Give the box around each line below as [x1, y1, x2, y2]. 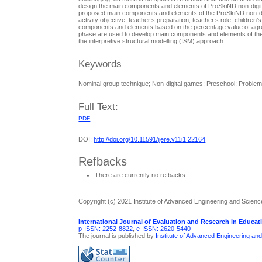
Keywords [78, 58, 122, 70]
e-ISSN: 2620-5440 [136, 225, 191, 232]
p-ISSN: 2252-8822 [78, 225, 133, 232]
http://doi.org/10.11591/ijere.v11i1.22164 [94, 136, 206, 143]
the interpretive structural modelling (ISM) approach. [78, 37, 226, 44]
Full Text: [78, 101, 119, 113]
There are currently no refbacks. [95, 171, 188, 179]
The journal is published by [78, 232, 156, 239]
